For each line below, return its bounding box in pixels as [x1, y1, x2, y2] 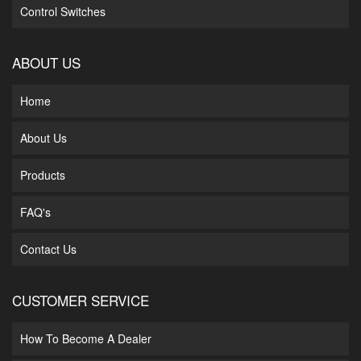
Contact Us [20, 241, 77, 258]
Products [20, 167, 65, 184]
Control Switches [20, 3, 106, 20]
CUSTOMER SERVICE [12, 290, 149, 311]
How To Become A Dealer [20, 330, 151, 347]
